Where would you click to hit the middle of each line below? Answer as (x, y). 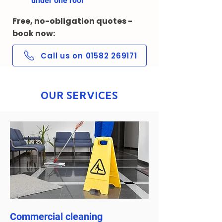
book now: (34, 33)
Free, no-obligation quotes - (72, 21)
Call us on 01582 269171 (89, 55)
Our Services (79, 96)
